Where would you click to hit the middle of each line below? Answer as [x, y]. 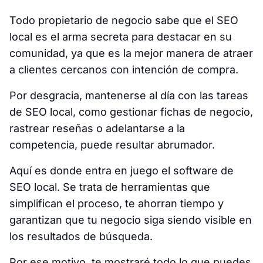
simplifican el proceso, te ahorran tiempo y [117, 203]
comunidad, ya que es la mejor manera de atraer [131, 53]
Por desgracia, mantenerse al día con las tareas [129, 95]
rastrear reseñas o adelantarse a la [97, 128]
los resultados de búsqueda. [81, 236]
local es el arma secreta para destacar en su [121, 36]
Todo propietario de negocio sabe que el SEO [124, 20]
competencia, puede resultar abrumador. [112, 144]
